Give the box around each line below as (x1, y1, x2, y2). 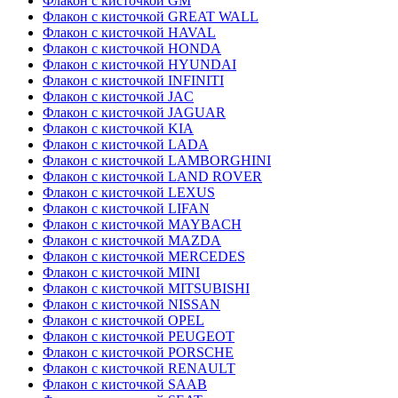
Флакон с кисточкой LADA (43, 137, 209, 153)
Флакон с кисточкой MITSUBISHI (43, 281, 250, 297)
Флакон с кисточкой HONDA (43, 41, 221, 57)
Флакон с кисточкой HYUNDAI (43, 57, 236, 73)
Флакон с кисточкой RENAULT (43, 361, 235, 377)
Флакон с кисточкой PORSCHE (43, 345, 234, 361)
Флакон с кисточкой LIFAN (43, 201, 210, 217)
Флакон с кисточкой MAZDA (43, 233, 221, 249)
